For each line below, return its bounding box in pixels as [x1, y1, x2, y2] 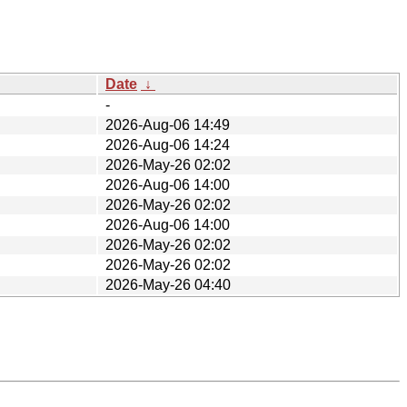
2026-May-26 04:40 [105, 276, 231, 293]
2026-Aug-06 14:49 [105, 116, 230, 133]
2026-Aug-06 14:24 [105, 136, 230, 153]
